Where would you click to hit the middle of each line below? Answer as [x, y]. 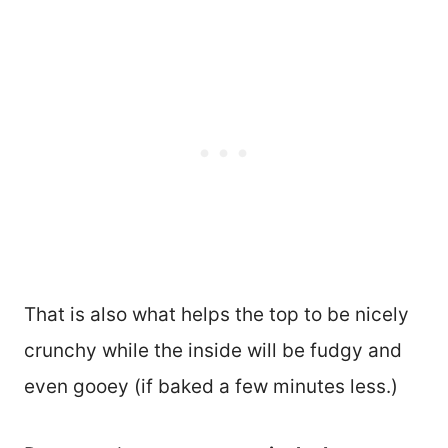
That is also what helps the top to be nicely [216, 315]
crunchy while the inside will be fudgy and [213, 351]
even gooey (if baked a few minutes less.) [211, 387]
